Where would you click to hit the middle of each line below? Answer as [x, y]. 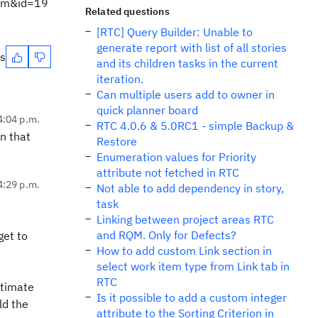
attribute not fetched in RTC [168, 172]
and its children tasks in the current [187, 63]
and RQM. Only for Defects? [166, 235]
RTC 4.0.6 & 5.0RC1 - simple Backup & [195, 126]
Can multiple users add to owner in [186, 94]
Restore [117, 141]
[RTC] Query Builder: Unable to [175, 32]
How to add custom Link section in [184, 251]
